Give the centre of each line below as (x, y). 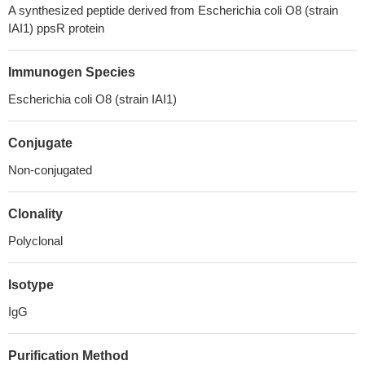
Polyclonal (35, 241)
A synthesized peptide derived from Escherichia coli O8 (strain (173, 10)
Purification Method (68, 356)
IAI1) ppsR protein (56, 28)
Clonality (35, 214)
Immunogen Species (72, 72)
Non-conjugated (50, 170)
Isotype (31, 285)
